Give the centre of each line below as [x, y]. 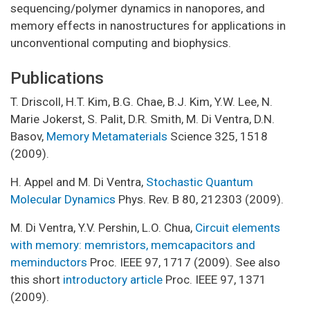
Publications [57, 78]
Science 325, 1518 [218, 136]
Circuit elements [238, 227]
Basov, [28, 136]
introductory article [113, 279]
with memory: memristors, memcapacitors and [133, 245]
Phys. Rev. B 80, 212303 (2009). [200, 199]
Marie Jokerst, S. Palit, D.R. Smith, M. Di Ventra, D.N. [143, 119]
